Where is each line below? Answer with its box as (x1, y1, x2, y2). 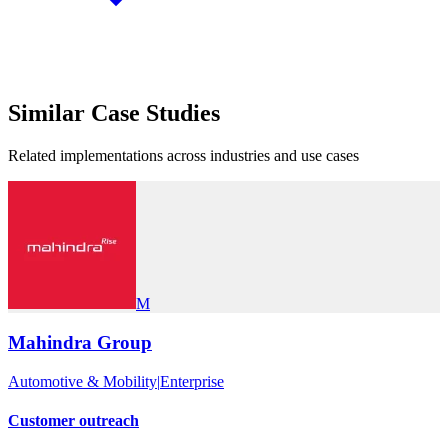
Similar (8, 100, 85, 127)
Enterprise (160, 372, 224, 390)
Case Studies (91, 100, 220, 127)
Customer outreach (8, 411, 139, 429)
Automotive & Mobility (8, 372, 157, 390)
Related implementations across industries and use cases (8, 147, 359, 165)
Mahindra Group (8, 331, 152, 353)
